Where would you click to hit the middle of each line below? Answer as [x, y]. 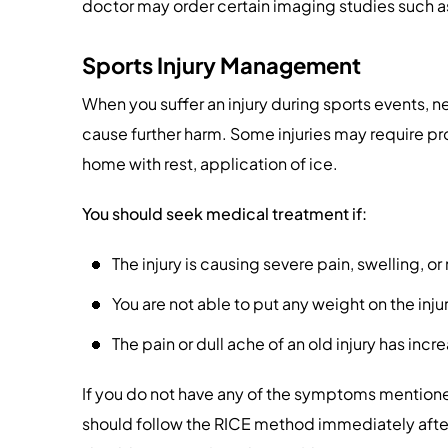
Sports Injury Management [221, 65]
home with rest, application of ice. [210, 163]
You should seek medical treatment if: [224, 213]
